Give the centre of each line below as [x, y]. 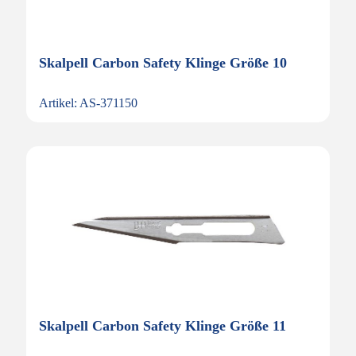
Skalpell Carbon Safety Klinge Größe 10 [163, 63]
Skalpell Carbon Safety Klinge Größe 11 [163, 326]
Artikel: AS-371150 [88, 103]
